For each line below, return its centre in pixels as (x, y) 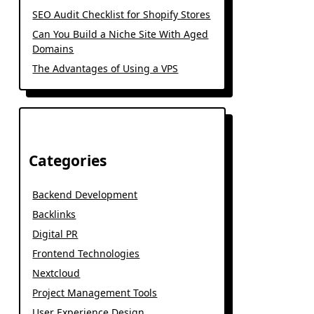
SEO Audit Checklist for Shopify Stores (122, 14)
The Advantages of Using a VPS (105, 68)
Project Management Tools (95, 293)
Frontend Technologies (86, 253)
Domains (53, 49)
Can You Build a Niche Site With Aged (121, 34)
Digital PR (55, 234)
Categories (68, 161)
